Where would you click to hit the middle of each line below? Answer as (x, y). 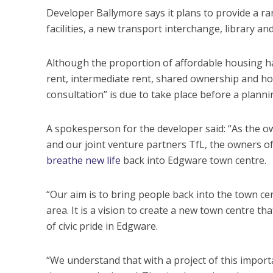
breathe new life (83, 160)
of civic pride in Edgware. (102, 226)
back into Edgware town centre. (193, 160)
